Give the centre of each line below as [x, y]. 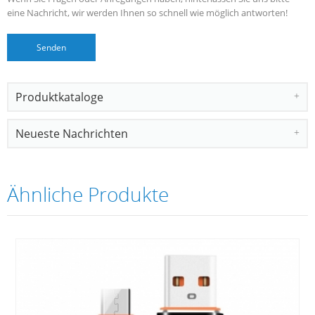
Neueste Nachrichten [72, 133]
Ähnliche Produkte [88, 194]
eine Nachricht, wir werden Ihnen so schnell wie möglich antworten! [147, 12]
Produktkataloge [59, 97]
